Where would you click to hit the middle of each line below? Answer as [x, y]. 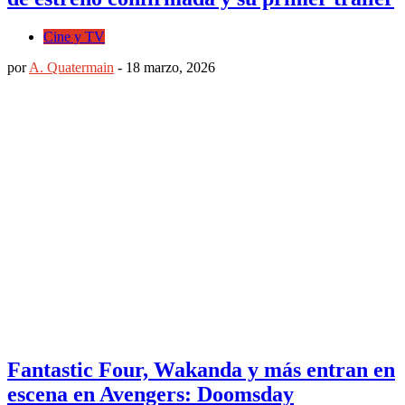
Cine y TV [74, 37]
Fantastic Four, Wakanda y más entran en [201, 369]
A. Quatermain [71, 68]
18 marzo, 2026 [170, 68]
